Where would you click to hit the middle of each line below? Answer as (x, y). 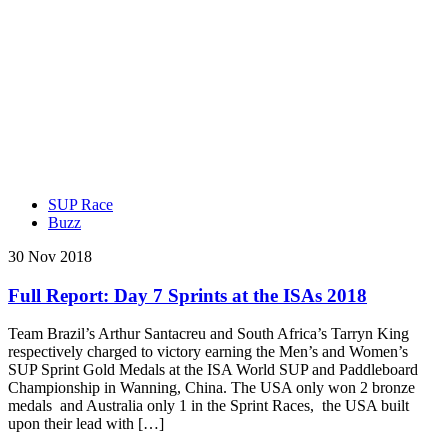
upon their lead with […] (86, 424)
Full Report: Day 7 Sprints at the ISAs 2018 (187, 295)
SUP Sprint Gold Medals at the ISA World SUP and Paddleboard (213, 370)
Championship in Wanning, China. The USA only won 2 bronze (211, 388)
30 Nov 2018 (50, 256)
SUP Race (80, 204)
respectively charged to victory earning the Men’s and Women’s (208, 352)
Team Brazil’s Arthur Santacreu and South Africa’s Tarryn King (208, 334)
